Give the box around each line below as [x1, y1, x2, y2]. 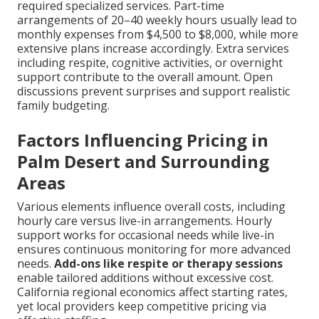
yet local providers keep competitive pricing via [17, 298, 266, 314]
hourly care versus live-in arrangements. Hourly [17, 212, 272, 229]
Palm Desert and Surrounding [17, 149, 269, 173]
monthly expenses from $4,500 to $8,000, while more [17, 26, 298, 42]
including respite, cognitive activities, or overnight [17, 54, 283, 70]
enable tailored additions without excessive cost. [17, 269, 273, 286]
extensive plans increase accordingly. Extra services [17, 40, 289, 56]
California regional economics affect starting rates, [17, 283, 288, 300]
